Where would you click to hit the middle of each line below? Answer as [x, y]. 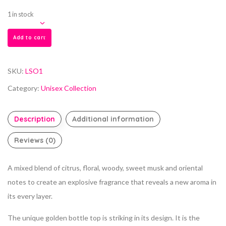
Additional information [113, 119]
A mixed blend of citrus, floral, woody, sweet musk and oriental [105, 167]
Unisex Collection [69, 88]
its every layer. [30, 196]
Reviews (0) [35, 140]
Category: [24, 88]
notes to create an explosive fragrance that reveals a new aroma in [112, 182]
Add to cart [30, 37]
